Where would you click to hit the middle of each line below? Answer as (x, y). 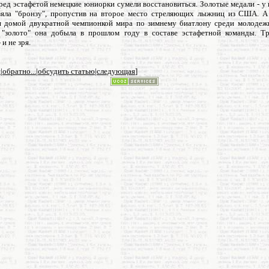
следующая (116, 71)
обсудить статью (66, 71)
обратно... (19, 71)
